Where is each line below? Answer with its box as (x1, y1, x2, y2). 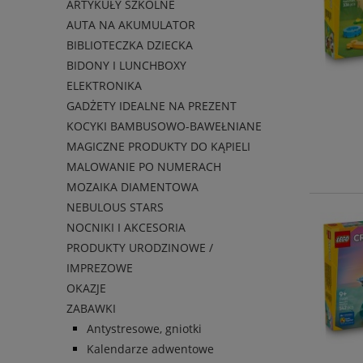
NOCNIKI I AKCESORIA (66, 220, 186, 236)
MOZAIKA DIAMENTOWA (66, 179, 199, 195)
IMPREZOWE (66, 260, 133, 276)
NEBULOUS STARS (66, 199, 164, 216)
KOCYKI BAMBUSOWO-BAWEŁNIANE (66, 118, 262, 135)
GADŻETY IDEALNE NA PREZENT (66, 98, 237, 114)
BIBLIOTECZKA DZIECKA (66, 37, 193, 53)
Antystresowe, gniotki (87, 321, 202, 337)
